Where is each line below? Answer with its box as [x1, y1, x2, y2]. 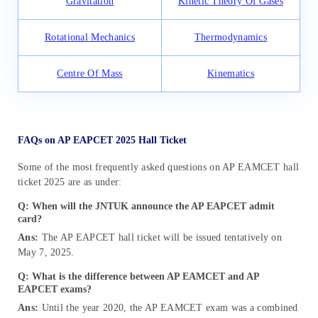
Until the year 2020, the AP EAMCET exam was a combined [38, 302, 298, 313]
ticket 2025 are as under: [18, 176, 122, 187]
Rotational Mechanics [45, 31, 135, 43]
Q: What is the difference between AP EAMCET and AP [18, 270, 259, 282]
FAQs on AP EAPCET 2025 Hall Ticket [18, 134, 187, 146]
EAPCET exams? [18, 283, 92, 295]
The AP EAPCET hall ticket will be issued [41, 231, 224, 243]
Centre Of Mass [57, 67, 123, 79]
